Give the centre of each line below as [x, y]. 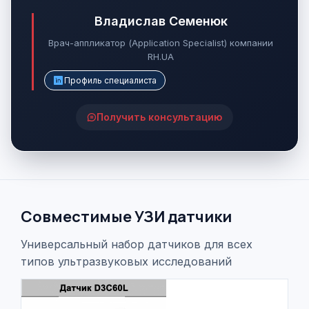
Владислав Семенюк [161, 21]
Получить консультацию [159, 117]
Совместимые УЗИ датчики [126, 217]
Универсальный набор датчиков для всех [137, 244]
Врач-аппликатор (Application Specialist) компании [161, 43]
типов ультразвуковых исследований [126, 261]
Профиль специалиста [110, 80]
